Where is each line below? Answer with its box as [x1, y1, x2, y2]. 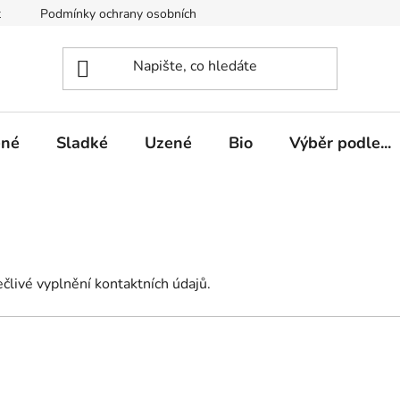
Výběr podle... [289, 132, 391, 154]
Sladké [56, 132, 108, 154]
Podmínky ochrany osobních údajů [40, 5, 230, 22]
